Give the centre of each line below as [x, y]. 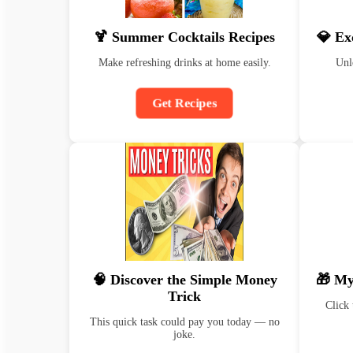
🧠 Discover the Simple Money [184, 280]
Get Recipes [184, 103]
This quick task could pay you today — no [184, 322]
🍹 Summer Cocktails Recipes [184, 37]
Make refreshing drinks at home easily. [184, 63]
